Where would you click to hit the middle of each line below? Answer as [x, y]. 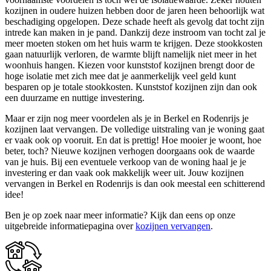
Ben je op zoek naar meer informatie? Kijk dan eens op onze [120, 215]
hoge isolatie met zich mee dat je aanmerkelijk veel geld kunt [120, 76]
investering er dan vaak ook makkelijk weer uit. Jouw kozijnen [124, 173]
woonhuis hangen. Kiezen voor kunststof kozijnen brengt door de [130, 65]
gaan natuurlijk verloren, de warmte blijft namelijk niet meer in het [131, 54]
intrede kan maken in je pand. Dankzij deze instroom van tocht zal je [135, 33]
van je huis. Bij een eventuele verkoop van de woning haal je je [126, 162]
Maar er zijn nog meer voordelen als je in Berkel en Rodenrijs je [127, 119]
